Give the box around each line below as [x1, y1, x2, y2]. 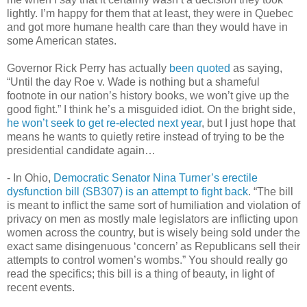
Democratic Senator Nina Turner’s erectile [53, 171, 258, 184]
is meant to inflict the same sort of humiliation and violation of [7, 199, 300, 211]
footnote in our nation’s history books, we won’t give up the [7, 89, 289, 101]
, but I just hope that [201, 116, 295, 129]
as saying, [230, 62, 282, 74]
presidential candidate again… [7, 144, 156, 156]
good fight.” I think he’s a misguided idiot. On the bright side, [7, 103, 295, 115]
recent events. [7, 281, 75, 293]
